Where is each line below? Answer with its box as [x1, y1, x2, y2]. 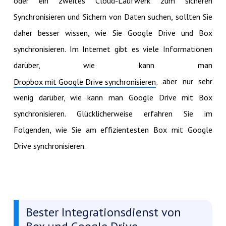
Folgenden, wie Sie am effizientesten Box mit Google [13, 125, 213, 135]
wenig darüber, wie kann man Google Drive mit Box [13, 92, 213, 103]
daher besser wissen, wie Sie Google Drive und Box [13, 28, 213, 38]
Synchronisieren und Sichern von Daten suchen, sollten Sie [13, 12, 213, 22]
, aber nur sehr [155, 76, 213, 87]
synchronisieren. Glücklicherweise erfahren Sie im [13, 108, 213, 119]
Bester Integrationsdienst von [25, 204, 181, 220]
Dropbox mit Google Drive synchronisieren [13, 77, 156, 87]
